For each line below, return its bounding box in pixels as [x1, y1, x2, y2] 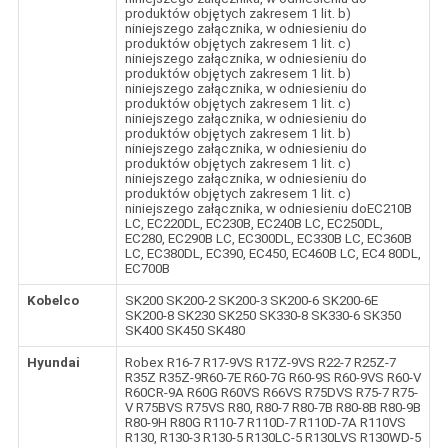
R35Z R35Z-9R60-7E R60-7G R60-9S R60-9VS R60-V [124, 370, 421, 386]
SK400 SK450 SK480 [124, 323, 245, 339]
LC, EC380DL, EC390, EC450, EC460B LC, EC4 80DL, [124, 246, 421, 262]
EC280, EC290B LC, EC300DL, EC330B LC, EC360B [124, 231, 412, 247]
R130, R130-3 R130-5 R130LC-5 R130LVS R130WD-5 [124, 430, 421, 446]
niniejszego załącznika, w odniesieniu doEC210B [124, 201, 412, 217]
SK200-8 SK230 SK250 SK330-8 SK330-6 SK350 [124, 308, 401, 324]
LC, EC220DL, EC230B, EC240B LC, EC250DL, [124, 216, 383, 232]
